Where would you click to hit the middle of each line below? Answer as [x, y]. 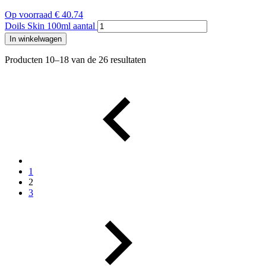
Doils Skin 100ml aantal [50, 26]
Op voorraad [28, 15]
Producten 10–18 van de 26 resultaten [75, 60]
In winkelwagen [36, 39]
